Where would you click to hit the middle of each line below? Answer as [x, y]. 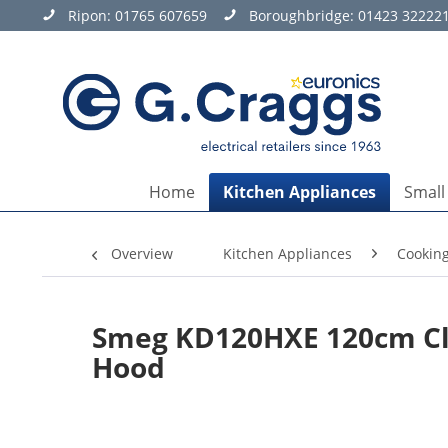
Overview [142, 253]
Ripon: [91, 15]
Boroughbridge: [303, 15]
